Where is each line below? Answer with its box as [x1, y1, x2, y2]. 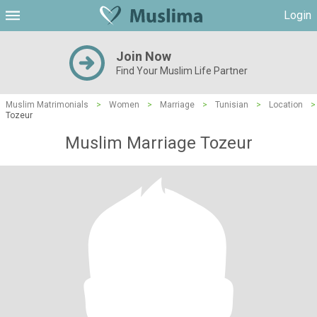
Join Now [116, 49, 171, 64]
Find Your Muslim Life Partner [116, 65, 248, 76]
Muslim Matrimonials [6, 100, 88, 110]
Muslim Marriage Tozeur [64, 133, 253, 153]
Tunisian [215, 100, 248, 110]
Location [269, 100, 303, 110]
